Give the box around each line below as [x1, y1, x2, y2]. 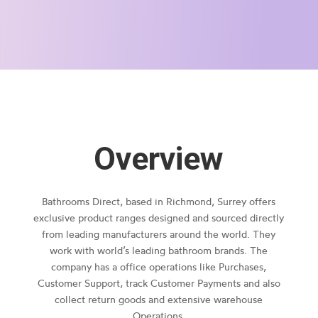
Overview [94, 140, 224, 178]
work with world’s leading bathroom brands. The [50, 244, 268, 257]
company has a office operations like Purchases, [51, 261, 267, 273]
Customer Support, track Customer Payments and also [37, 277, 280, 290]
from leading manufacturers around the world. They [42, 228, 276, 241]
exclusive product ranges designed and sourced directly [33, 212, 285, 224]
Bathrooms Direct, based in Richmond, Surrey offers [42, 195, 276, 208]
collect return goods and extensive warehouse [55, 293, 263, 306]
